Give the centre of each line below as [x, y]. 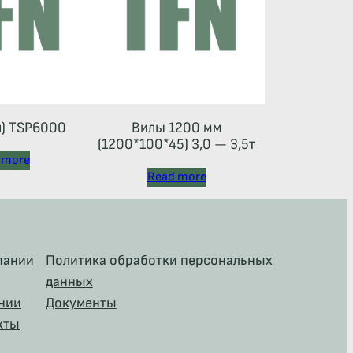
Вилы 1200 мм [176, 128]
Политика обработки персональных [159, 260]
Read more [176, 176]
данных [69, 281]
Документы [81, 303]
